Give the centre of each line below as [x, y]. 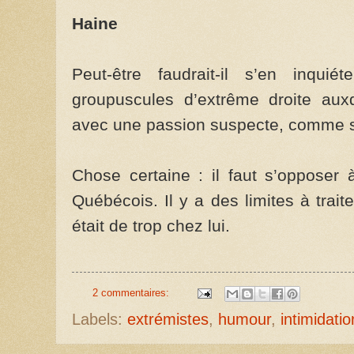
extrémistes [168, 319]
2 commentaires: [132, 292]
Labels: [100, 319]
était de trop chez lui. [151, 226]
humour [245, 319]
